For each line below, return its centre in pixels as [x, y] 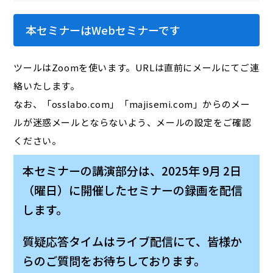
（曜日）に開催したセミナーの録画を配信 [133, 190]
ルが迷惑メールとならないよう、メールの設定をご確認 [133, 122]
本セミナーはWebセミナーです [103, 30]
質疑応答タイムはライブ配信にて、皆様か [133, 241]
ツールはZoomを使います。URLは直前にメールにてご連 [136, 67]
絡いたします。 [47, 85]
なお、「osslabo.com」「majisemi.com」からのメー [132, 104]
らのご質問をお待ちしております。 [114, 260]
